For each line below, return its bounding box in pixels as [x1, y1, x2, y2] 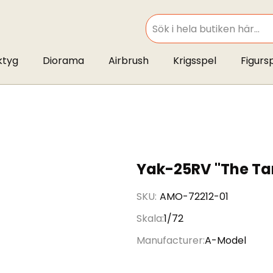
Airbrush [108, 54, 149, 68]
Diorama [42, 54, 84, 68]
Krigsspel [172, 54, 216, 68]
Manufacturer [136, 233, 203, 247]
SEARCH [144, 30, 174, 40]
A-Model [205, 233, 246, 247]
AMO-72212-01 [160, 190, 229, 204]
